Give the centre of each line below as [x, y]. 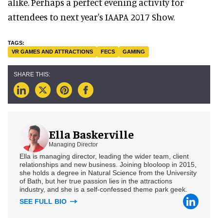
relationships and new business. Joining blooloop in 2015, [108, 164]
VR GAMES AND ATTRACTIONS [52, 51]
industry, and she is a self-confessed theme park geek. [103, 189]
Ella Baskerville [91, 134]
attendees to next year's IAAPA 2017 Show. [91, 17]
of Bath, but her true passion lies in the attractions [96, 181]
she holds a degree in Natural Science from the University [108, 173]
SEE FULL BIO [44, 201]
